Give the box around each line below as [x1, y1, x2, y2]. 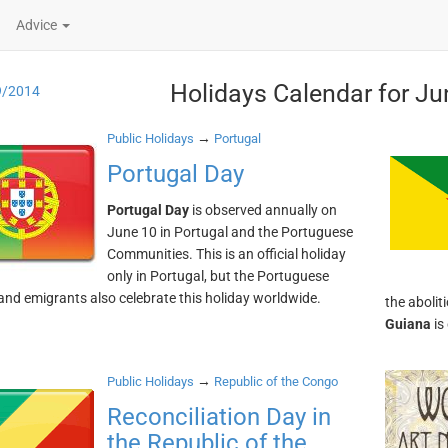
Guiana [385, 316, 432, 332]
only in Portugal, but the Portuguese [106, 268, 329, 284]
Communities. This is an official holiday [106, 246, 346, 262]
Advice [16, 17, 60, 33]
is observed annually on [188, 202, 337, 218]
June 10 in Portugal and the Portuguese [106, 224, 353, 240]
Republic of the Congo [213, 374, 338, 389]
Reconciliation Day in [106, 403, 331, 431]
